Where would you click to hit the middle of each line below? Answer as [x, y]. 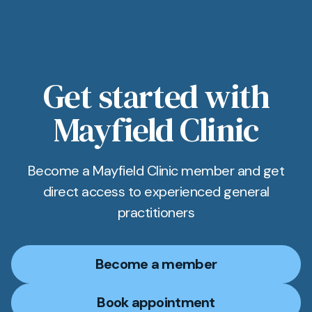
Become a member [156, 264]
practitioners [156, 212]
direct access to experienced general [156, 192]
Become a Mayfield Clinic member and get [156, 171]
